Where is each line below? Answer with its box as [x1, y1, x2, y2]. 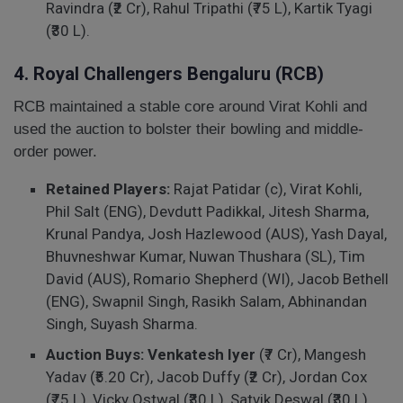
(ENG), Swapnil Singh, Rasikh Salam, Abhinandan [46, 292, 368, 311]
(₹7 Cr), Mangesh [255, 345, 367, 363]
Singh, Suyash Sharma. [46, 315, 199, 334]
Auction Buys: [46, 345, 145, 363]
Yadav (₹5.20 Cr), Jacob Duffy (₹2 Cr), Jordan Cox [46, 367, 368, 386]
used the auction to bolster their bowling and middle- [13, 121, 363, 139]
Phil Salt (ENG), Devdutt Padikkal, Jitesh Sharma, [46, 202, 370, 221]
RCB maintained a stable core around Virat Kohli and [13, 98, 367, 116]
